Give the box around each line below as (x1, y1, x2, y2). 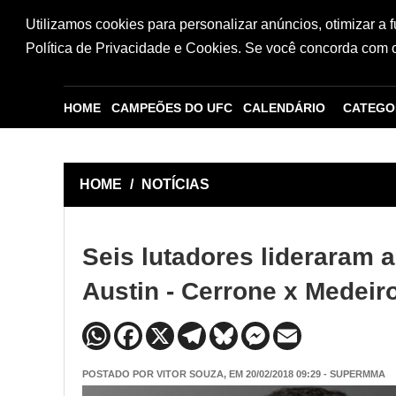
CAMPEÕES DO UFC (111, 101, 232, 115)
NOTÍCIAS (141, 177, 209, 192)
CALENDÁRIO (243, 101, 325, 115)
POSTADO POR (82, 368, 156, 379)
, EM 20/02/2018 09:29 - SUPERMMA (224, 368, 385, 379)
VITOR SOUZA (156, 368, 224, 379)
